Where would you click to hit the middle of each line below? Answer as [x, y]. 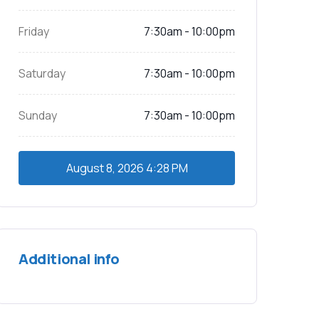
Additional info [69, 259]
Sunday [38, 115]
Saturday [42, 73]
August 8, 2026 [105, 168]
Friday [34, 31]
